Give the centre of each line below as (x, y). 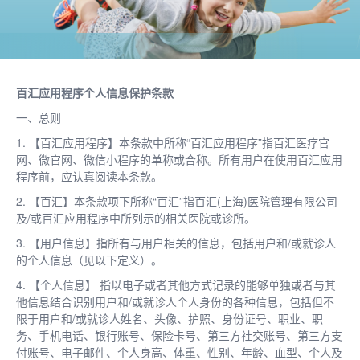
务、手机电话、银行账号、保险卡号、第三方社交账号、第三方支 (179, 335)
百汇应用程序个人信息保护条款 (95, 92)
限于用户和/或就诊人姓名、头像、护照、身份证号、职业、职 (170, 318)
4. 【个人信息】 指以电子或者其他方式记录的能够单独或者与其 (176, 284)
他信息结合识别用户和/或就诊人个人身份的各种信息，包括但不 (175, 301)
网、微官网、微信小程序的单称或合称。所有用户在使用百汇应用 (179, 159)
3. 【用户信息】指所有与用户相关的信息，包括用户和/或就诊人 (176, 242)
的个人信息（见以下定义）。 (89, 259)
